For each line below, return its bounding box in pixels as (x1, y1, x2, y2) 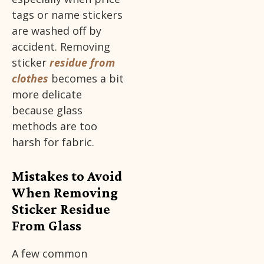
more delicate (12, 87, 82, 102)
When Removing (12, 184, 118, 201)
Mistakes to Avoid (12, 168, 123, 184)
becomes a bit (48, 71, 124, 86)
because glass (12, 103, 82, 118)
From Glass (12, 217, 81, 234)
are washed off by (12, 24, 101, 38)
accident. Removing (12, 39, 110, 54)
